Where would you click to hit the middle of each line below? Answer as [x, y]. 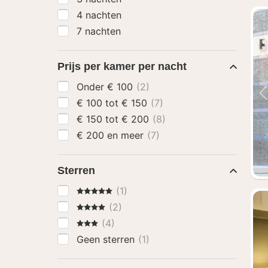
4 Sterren [97, 206]
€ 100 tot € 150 [136, 103]
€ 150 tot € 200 [137, 119]
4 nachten [99, 15]
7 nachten [99, 31]
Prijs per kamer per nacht [122, 66]
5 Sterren [97, 190]
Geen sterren [107, 239]
